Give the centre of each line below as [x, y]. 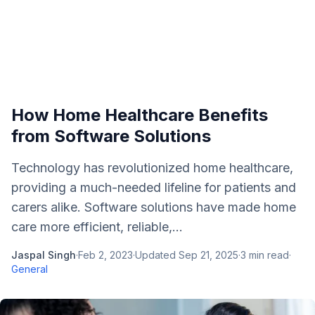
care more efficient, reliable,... [97, 227]
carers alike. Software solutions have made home [154, 207]
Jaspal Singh [44, 255]
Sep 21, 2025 [208, 255]
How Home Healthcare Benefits [140, 115]
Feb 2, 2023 [105, 255]
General [30, 269]
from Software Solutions [111, 136]
